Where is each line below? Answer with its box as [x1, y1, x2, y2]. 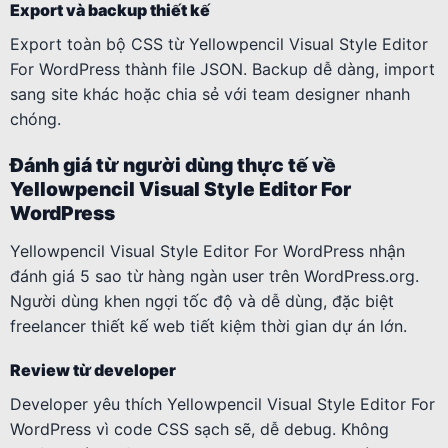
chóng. [10, 108, 61, 129]
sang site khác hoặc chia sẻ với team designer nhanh [10, 83, 410, 104]
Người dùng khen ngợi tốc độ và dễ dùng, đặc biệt [10, 291, 394, 312]
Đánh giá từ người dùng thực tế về [10, 152, 336, 177]
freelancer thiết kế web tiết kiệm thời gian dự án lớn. [10, 316, 407, 337]
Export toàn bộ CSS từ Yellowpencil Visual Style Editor [10, 33, 428, 54]
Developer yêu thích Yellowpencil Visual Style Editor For [10, 393, 435, 414]
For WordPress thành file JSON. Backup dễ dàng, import [10, 58, 435, 79]
